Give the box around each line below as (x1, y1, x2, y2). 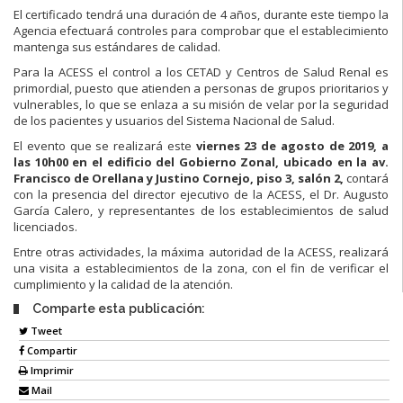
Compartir (24, 344, 77, 358)
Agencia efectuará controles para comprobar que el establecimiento (13, 22, 389, 39)
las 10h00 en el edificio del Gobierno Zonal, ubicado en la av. (13, 153, 389, 170)
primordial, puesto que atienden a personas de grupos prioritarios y (13, 79, 389, 96)
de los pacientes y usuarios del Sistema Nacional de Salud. (13, 112, 335, 129)
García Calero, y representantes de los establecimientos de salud (13, 201, 389, 219)
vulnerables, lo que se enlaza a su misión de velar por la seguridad (13, 95, 389, 112)
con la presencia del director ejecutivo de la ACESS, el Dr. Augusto (13, 185, 389, 202)
